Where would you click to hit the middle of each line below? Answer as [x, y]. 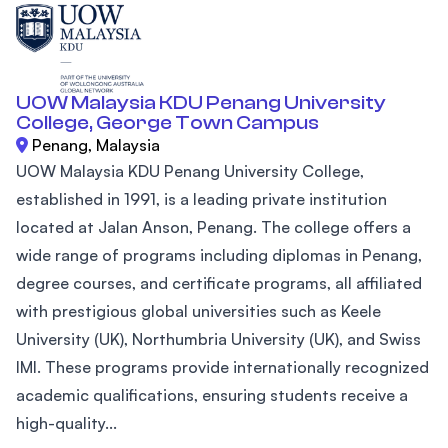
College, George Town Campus [167, 123]
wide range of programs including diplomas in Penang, [219, 255]
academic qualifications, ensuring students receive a [212, 395]
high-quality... [66, 423]
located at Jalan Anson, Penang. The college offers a [213, 227]
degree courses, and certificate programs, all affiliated [219, 283]
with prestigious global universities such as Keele [198, 311]
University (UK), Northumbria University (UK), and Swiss [218, 339]
